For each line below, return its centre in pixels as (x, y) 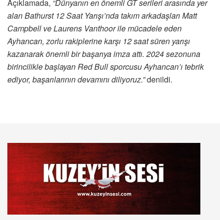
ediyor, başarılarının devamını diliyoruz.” (76, 80)
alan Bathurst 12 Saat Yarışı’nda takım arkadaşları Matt (102, 16)
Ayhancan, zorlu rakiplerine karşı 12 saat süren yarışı (99, 41)
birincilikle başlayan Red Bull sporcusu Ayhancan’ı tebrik (106, 67)
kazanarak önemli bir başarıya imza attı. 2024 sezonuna (104, 54)
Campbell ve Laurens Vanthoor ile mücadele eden (95, 28)
